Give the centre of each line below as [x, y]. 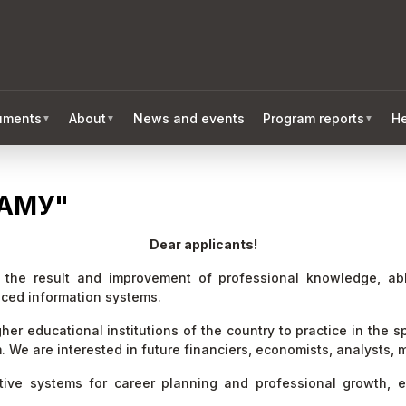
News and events [188, 118]
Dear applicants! [203, 244]
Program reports [313, 118]
